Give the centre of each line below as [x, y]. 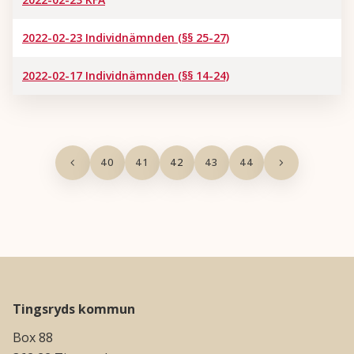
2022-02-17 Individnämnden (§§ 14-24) [126, 75]
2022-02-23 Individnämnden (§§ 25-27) [126, 38]
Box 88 [33, 337]
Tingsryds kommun [74, 309]
